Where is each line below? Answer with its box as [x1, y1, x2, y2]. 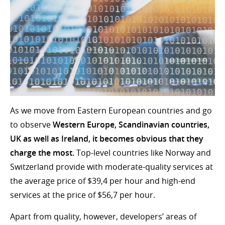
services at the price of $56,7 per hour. [10, 189, 155, 200]
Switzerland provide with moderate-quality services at [10, 161, 213, 172]
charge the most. [10, 147, 74, 158]
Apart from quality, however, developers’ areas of [10, 210, 196, 222]
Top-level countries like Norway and [74, 147, 211, 158]
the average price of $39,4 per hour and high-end [10, 175, 195, 186]
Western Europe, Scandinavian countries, [53, 119, 209, 130]
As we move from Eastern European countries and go [10, 104, 212, 116]
